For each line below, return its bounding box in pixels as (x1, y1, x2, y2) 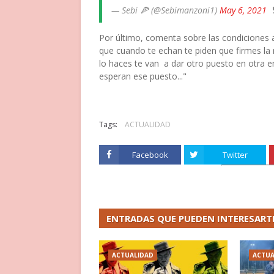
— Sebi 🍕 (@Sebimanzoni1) (111, 4, 220, 16)
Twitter (222, 149, 248, 160)
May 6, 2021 (220, 4, 267, 16)
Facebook (131, 149, 168, 160)
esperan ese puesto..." (99, 70, 187, 82)
